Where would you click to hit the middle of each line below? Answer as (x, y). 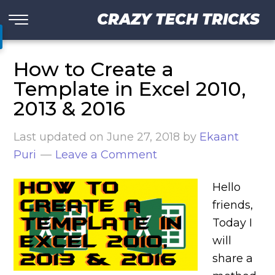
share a (233, 258)
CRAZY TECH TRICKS (178, 19)
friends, (233, 205)
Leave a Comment (107, 155)
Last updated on (60, 137)
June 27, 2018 (144, 137)
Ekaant (219, 137)
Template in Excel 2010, (130, 89)
